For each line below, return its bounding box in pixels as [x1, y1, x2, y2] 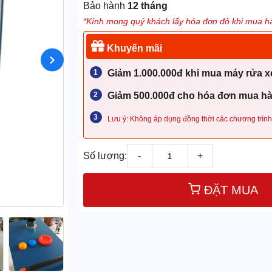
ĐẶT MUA [203, 183, 258, 197]
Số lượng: [83, 151, 127, 161]
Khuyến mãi [104, 43, 162, 54]
